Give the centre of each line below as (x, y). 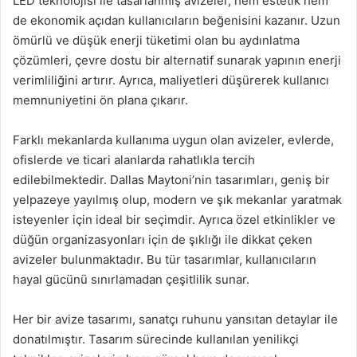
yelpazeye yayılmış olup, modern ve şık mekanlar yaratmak (177, 200)
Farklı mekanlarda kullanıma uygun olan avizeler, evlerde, (173, 140)
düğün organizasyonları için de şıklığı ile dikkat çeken (163, 239)
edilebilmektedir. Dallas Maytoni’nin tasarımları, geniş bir (171, 180)
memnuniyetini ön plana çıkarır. (100, 100)
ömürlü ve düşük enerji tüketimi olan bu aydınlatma (156, 40)
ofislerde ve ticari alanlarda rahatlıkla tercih (134, 160)
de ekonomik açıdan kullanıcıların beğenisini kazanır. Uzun (177, 20)
